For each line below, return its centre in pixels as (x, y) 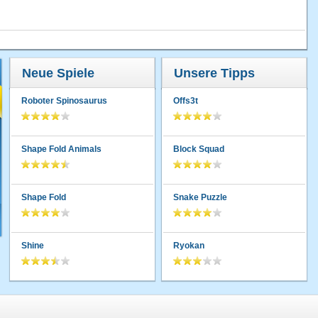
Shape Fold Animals (61, 149)
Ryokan (189, 245)
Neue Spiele (58, 73)
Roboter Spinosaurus (64, 100)
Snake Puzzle (200, 197)
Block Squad (199, 149)
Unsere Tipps (214, 73)
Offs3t (186, 100)
